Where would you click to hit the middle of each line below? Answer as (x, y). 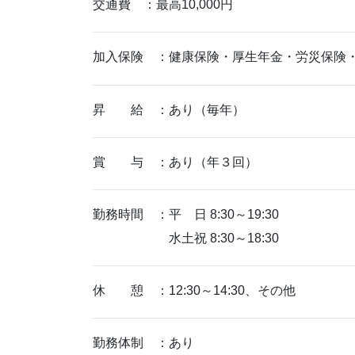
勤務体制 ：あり (143, 343)
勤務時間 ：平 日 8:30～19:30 (186, 214)
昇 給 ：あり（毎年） (169, 109)
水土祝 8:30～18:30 (186, 238)
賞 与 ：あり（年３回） (175, 162)
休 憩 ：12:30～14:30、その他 (194, 291)
